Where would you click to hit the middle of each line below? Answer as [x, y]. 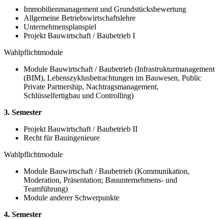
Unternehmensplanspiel [60, 27]
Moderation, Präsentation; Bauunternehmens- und [100, 180]
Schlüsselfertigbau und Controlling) [79, 95]
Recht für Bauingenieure [62, 137]
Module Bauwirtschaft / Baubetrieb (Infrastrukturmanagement [119, 69]
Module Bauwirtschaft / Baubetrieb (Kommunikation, [107, 171]
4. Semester [23, 214]
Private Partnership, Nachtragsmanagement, [91, 86]
